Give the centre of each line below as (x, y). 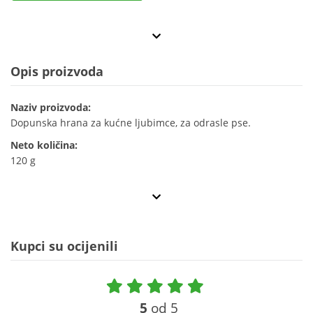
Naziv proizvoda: (51, 108)
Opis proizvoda (57, 72)
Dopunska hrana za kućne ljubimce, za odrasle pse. (131, 123)
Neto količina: (44, 145)
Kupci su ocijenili (64, 246)
